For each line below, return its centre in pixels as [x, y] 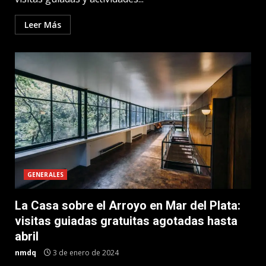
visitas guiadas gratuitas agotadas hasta [126, 221]
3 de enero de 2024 [85, 253]
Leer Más [43, 25]
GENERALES [45, 175]
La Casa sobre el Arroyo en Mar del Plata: [128, 205]
